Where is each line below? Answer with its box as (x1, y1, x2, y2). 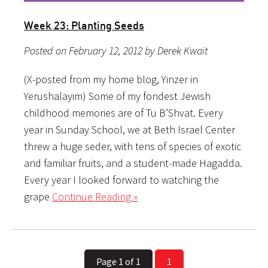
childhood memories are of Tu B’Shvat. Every (24, 105, 223, 120)
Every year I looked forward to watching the (24, 172, 219, 187)
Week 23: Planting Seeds (24, 18, 144, 32)
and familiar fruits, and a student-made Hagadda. (24, 156, 242, 170)
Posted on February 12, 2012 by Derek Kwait (24, 43, 208, 57)
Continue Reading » (52, 189, 138, 203)
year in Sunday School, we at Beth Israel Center (24, 122, 235, 136)
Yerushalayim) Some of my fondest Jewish (24, 89, 211, 103)
